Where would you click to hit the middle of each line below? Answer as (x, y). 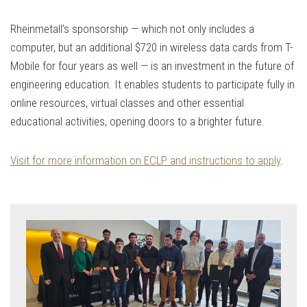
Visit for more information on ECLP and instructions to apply (145, 161)
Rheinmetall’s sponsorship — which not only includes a (132, 29)
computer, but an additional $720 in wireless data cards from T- (151, 48)
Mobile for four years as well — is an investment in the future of (152, 66)
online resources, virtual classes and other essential (127, 103)
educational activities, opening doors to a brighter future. (139, 122)
